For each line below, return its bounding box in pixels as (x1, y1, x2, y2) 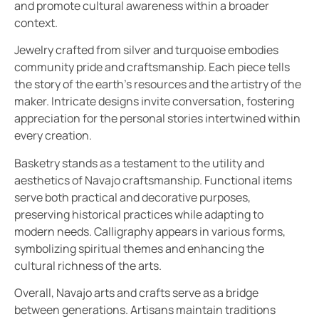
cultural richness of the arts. (14, 257, 162, 273)
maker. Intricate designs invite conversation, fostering (14, 93, 294, 110)
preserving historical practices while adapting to (14, 206, 263, 222)
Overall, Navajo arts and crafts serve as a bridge (14, 285, 258, 301)
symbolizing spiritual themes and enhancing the (14, 240, 264, 256)
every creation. (14, 127, 92, 144)
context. (14, 14, 58, 31)
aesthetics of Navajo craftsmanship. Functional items (14, 172, 292, 188)
